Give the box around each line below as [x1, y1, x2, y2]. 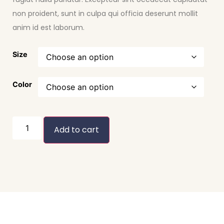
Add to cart [54, 123, 99, 135]
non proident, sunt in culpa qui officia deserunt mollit [12, 8, 198, 19]
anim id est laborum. [12, 22, 84, 33]
